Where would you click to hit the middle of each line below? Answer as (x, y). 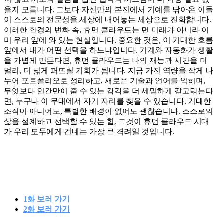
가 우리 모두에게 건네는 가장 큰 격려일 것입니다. (89, 132)
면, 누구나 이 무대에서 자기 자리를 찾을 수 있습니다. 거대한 (108, 101)
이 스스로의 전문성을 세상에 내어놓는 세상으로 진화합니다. (108, 20)
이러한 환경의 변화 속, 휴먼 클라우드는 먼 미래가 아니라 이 (107, 30)
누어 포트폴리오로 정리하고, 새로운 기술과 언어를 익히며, (105, 81)
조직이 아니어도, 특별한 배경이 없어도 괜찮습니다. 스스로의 (108, 111)
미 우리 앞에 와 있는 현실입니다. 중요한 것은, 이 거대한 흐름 (108, 40)
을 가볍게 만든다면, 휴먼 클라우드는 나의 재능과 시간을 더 (106, 61)
